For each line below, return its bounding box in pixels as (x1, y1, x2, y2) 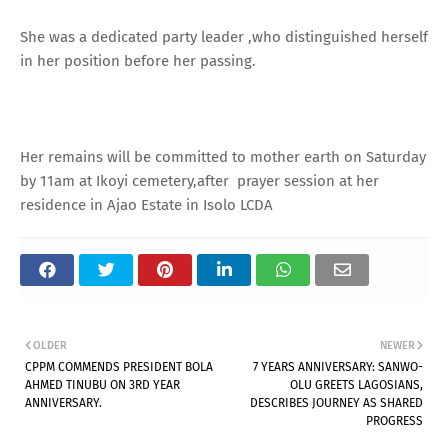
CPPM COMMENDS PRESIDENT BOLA (25, 359, 213, 374)
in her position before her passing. (20, 51, 260, 70)
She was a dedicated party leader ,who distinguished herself (20, 27, 428, 46)
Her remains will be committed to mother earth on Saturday (20, 147, 426, 166)
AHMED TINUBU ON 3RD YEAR (25, 377, 180, 392)
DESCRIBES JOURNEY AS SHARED (250, 395, 423, 410)
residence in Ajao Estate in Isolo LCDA (20, 195, 273, 214)
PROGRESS (366, 413, 423, 428)
